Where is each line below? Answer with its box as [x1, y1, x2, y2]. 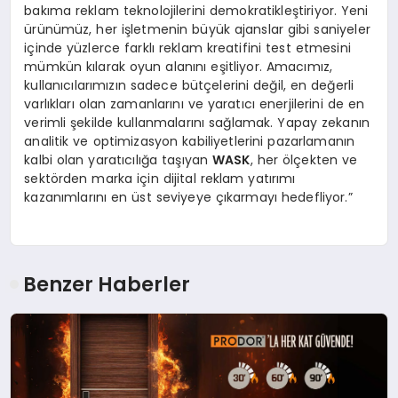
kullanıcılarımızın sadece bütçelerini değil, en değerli [24, 76, 354, 94]
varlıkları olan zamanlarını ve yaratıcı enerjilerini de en [24, 94, 365, 113]
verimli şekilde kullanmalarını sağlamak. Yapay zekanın [24, 113, 370, 131]
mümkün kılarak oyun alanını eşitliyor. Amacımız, [24, 57, 333, 76]
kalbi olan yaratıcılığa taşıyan [24, 150, 213, 169]
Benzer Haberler [23, 270, 191, 299]
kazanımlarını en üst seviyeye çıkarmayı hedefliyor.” [24, 187, 353, 206]
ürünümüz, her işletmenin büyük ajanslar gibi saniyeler [24, 20, 370, 38]
